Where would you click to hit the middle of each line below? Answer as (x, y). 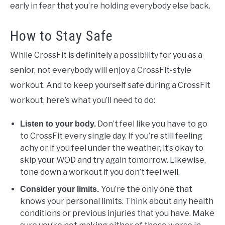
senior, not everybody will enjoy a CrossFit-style (101, 70)
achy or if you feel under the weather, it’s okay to (112, 148)
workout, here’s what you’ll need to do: (83, 100)
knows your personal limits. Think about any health (117, 201)
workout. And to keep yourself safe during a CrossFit (110, 85)
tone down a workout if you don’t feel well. (100, 172)
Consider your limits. (61, 189)
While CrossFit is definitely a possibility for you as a (106, 55)
